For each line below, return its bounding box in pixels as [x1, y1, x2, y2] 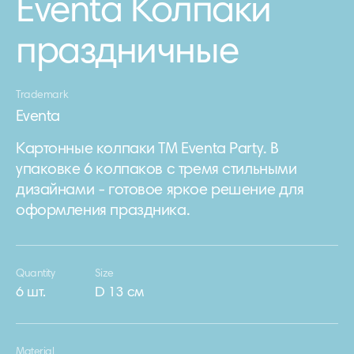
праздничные [16, 35, 239, 73]
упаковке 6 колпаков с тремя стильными [16, 162, 297, 178]
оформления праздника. [16, 203, 190, 219]
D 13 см [94, 286, 144, 300]
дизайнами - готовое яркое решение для [16, 183, 304, 198]
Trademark [16, 90, 69, 101]
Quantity [16, 269, 55, 280]
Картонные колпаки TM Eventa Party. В [16, 141, 279, 157]
